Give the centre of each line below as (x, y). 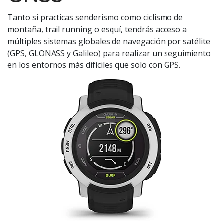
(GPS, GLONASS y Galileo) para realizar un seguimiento (109, 53)
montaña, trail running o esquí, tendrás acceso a (97, 29)
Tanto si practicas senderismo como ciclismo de (95, 17)
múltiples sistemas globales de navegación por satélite (109, 41)
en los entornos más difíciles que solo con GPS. (94, 65)
